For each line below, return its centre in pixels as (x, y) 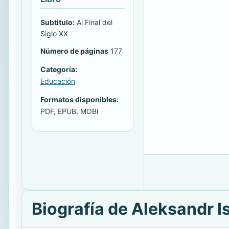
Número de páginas (74, 51)
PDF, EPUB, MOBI (70, 111)
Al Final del (94, 22)
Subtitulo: (58, 22)
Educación (58, 81)
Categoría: (59, 69)
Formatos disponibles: (79, 99)
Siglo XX (54, 33)
